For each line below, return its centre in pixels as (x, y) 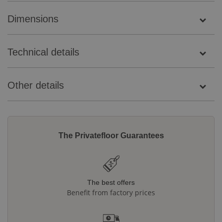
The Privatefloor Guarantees (111, 136)
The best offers (111, 183)
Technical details (43, 52)
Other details (36, 85)
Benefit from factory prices (111, 193)
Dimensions (33, 19)
